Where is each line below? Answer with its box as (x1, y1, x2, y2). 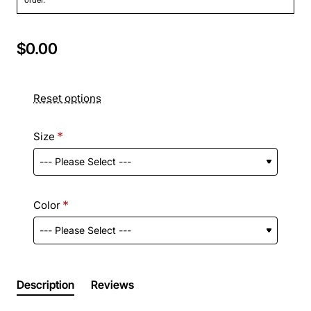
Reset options (33, 91, 101, 105)
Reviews (91, 277, 134, 292)
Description (17, 277, 74, 292)
